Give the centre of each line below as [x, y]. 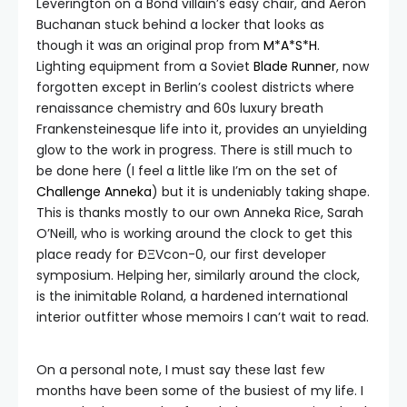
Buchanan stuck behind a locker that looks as [180, 25]
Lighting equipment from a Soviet [145, 66]
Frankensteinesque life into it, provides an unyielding [202, 129]
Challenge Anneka [94, 192]
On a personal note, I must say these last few [180, 370]
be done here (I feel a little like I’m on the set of [187, 171]
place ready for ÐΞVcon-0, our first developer [181, 254]
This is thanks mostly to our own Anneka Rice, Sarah [200, 213]
